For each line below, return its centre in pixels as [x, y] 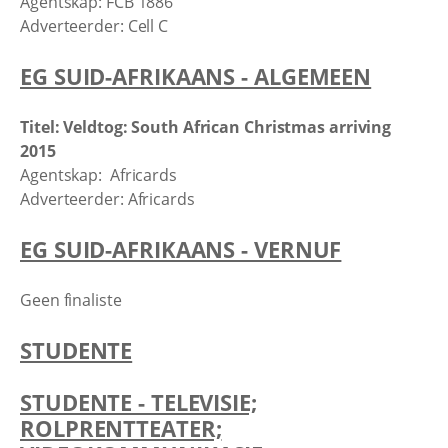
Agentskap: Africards [98, 174]
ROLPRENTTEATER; [121, 427]
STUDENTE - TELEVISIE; [138, 401]
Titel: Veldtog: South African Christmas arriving [206, 126]
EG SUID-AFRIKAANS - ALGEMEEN [196, 76]
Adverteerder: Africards [107, 198]
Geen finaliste [71, 299]
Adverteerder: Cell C [94, 25]
